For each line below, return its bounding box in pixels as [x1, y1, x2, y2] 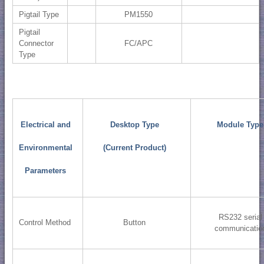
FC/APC [124, 38, 153, 48]
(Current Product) [103, 143, 166, 153]
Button [123, 218, 146, 227]
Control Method [18, 218, 71, 227]
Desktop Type [110, 120, 159, 130]
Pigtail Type [18, 9, 59, 19]
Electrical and [20, 120, 71, 130]
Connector [18, 38, 54, 48]
